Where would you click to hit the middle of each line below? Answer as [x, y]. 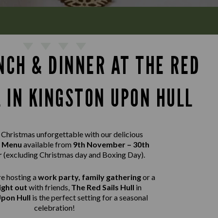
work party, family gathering [90, 177]
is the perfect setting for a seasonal [89, 197]
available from [48, 144]
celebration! [54, 208]
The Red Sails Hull [103, 187]
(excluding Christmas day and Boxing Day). [74, 154]
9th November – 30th [111, 144]
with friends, [48, 187]
